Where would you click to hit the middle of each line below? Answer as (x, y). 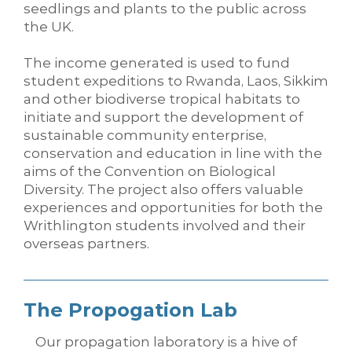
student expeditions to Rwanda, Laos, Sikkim (176, 81)
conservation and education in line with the (173, 153)
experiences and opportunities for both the (173, 207)
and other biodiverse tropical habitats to (162, 99)
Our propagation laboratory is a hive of (166, 341)
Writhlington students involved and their (165, 225)
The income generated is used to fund (157, 62)
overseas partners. (86, 243)
